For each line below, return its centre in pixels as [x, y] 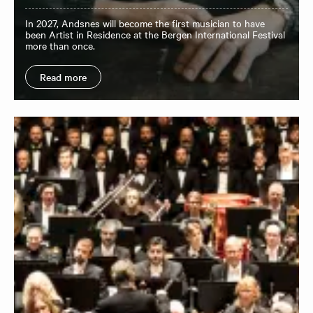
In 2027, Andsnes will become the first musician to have [145, 23]
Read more [63, 77]
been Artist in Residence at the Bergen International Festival [155, 34]
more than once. [60, 45]
